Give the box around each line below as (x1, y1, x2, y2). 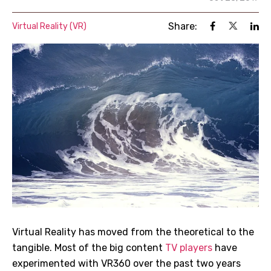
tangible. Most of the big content (12, 241, 165, 253)
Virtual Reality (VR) (12, 21, 87, 31)
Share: (168, 21, 197, 32)
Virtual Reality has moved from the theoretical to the (12, 226, 254, 238)
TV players (165, 241, 212, 253)
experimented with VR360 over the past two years (12, 257, 241, 269)
